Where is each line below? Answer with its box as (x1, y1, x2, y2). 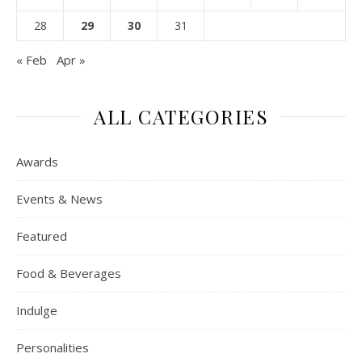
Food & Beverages (16, 264, 121, 281)
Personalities (16, 339, 89, 356)
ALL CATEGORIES (94, 103, 268, 129)
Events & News (16, 190, 103, 207)
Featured (16, 227, 67, 244)
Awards (16, 153, 58, 170)
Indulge (16, 301, 57, 318)
